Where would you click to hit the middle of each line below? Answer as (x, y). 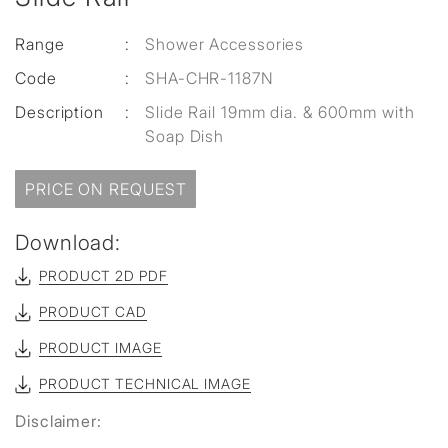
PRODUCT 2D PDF (103, 275)
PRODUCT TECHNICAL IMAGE (145, 383)
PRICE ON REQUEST (106, 189)
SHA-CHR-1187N (209, 78)
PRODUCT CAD (93, 311)
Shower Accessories (225, 44)
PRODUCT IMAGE (100, 347)
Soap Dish (185, 136)
